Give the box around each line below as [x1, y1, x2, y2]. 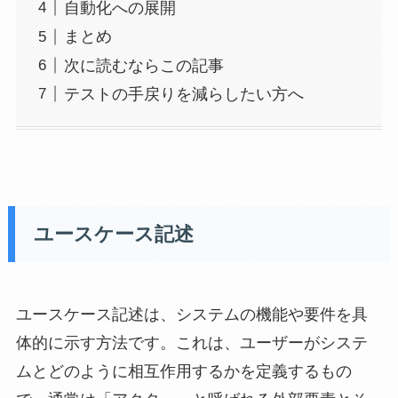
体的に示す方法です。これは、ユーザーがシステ [15, 333, 368, 352]
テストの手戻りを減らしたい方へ [63, 84, 304, 103]
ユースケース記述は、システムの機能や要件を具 [15, 305, 368, 323]
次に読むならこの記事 [63, 56, 224, 75]
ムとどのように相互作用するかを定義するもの [15, 362, 352, 380]
